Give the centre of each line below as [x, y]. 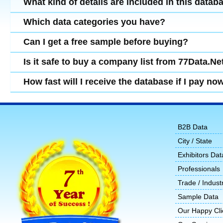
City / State [195, 141]
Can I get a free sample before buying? [106, 42]
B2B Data [193, 127]
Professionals [199, 169]
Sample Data [198, 197]
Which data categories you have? [95, 22]
